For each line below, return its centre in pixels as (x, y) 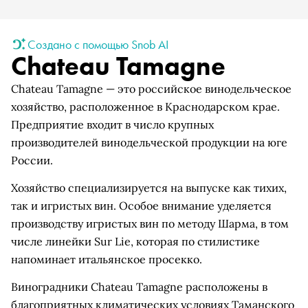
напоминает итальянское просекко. (107, 259)
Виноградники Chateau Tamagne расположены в (139, 287)
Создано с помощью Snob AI (98, 44)
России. (32, 160)
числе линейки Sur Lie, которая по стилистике (135, 241)
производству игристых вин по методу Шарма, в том (150, 223)
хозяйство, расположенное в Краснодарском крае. (145, 107)
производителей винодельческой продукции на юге (149, 142)
